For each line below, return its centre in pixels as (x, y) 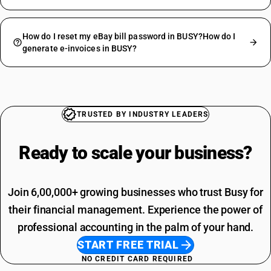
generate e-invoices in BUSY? (80, 48)
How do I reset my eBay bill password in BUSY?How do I (129, 36)
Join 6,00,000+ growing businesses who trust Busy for (135, 192)
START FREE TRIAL (128, 245)
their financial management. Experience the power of (135, 210)
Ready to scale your (97, 153)
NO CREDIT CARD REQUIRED (137, 259)
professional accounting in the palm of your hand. (135, 227)
